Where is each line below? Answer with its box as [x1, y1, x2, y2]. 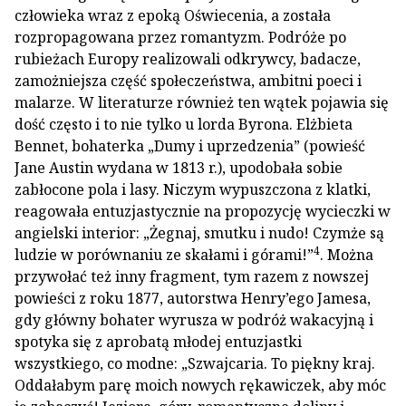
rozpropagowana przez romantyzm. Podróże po [14, 27, 346, 47]
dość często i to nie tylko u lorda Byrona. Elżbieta [14, 114, 353, 134]
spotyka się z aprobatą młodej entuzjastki [14, 332, 302, 352]
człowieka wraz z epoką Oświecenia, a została [14, 5, 331, 25]
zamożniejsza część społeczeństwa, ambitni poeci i [14, 71, 362, 91]
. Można [320, 245, 373, 265]
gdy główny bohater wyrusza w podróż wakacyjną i [14, 310, 373, 330]
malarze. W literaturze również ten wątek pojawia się [14, 92, 389, 112]
